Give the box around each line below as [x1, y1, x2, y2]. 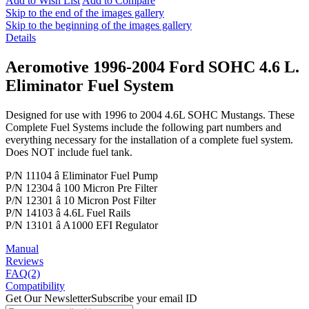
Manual [6, 243, 39, 255]
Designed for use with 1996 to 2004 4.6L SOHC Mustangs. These [6, 109, 295, 121]
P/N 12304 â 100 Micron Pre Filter [6, 182, 157, 195]
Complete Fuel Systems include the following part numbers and [6, 121, 281, 134]
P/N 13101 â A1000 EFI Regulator [6, 219, 158, 232]
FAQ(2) [6, 268, 40, 280]
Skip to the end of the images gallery [6, 7, 164, 19]
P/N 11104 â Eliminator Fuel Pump [6, 170, 158, 182]
